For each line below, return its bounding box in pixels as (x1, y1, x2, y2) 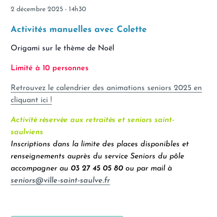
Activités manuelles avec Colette (11, 25, 147, 34)
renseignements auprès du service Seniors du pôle (11, 152, 185, 160)
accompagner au (11, 164, 71, 172)
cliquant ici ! (11, 96, 52, 104)
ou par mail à (123, 164, 172, 172)
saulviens (11, 128, 44, 136)
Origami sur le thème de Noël (11, 44, 115, 52)
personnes (50, 64, 89, 72)
